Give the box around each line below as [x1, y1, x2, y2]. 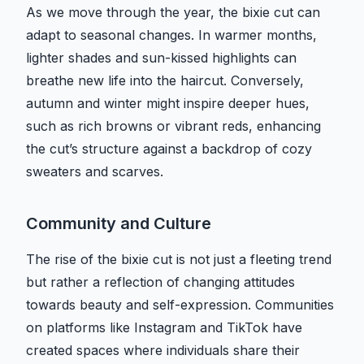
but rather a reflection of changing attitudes [26, 274, 295, 291]
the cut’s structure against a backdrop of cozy [26, 141, 312, 158]
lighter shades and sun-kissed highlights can [26, 50, 297, 67]
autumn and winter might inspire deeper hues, [26, 95, 310, 112]
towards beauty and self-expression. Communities [26, 297, 334, 314]
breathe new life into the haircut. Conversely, [26, 72, 304, 89]
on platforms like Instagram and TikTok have [26, 319, 302, 336]
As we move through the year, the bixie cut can [26, 4, 320, 21]
